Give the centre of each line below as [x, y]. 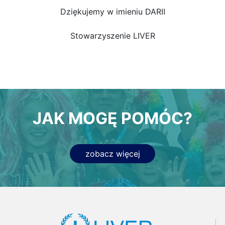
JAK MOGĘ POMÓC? [113, 118]
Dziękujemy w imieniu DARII [113, 11]
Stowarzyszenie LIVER [113, 35]
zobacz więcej [113, 153]
